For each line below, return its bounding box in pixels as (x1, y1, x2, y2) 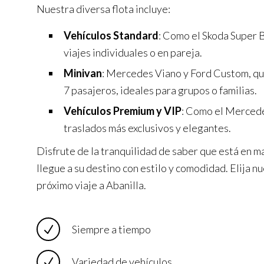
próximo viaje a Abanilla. (37, 179, 146, 192)
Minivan (64, 67, 102, 80)
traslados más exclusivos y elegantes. (64, 121, 231, 135)
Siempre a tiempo (72, 223, 151, 236)
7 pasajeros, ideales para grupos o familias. (64, 84, 257, 97)
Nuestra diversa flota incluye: (37, 2, 170, 16)
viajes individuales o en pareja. (64, 46, 202, 60)
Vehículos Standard (64, 29, 159, 42)
